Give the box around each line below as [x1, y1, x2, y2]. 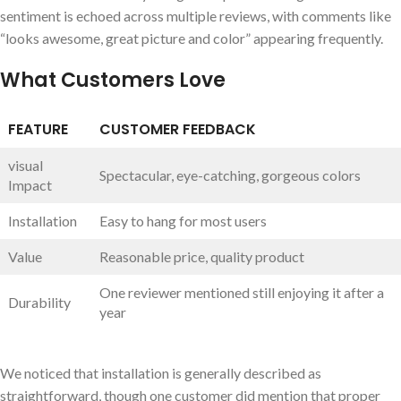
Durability [8, 293, 71, 311]
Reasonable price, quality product [99, 247, 304, 265]
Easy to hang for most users [99, 211, 267, 229]
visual [8, 156, 43, 174]
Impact [8, 175, 52, 193]
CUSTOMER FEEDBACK [99, 118, 256, 140]
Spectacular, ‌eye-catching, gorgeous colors [99, 166, 361, 183]
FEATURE [8, 118, 68, 140]
